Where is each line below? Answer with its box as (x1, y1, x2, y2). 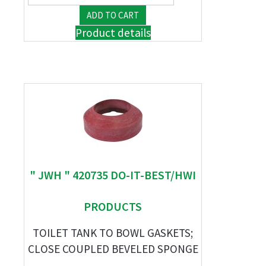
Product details (75, 26, 151, 40)
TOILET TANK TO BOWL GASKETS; (33, 226, 193, 240)
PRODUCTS (84, 199, 142, 214)
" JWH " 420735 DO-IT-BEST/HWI (30, 167, 196, 182)
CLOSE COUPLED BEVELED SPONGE (27, 242, 198, 256)
